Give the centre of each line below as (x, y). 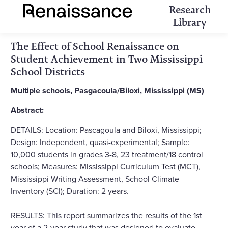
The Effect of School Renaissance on (95, 46)
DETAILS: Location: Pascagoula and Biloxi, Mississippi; (106, 130)
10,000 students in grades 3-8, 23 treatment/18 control (107, 154)
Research (190, 10)
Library (190, 22)
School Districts (48, 72)
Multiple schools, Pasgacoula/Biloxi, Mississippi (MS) (107, 90)
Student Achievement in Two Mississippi (107, 59)
